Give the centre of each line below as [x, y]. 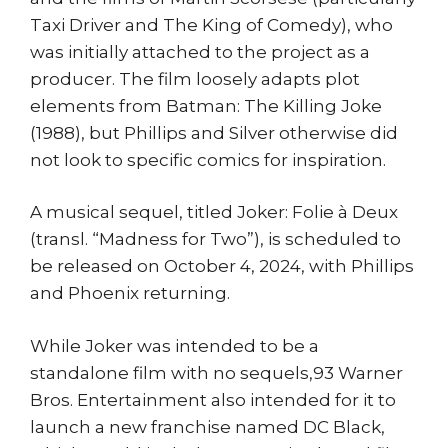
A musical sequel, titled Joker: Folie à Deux [214, 212]
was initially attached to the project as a [200, 51]
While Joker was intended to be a [174, 345]
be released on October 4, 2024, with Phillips [222, 266]
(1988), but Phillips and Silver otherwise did [214, 132]
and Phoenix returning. [130, 293]
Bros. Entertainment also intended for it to [213, 399]
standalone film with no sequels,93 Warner [216, 372]
